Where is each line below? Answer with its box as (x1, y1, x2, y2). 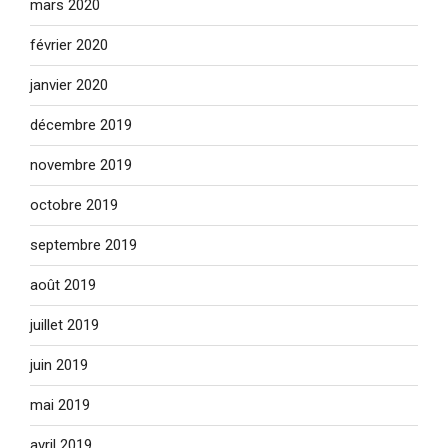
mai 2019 (30, 396, 90, 415)
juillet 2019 (30, 316, 99, 335)
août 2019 (30, 276, 96, 295)
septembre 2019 (30, 236, 137, 255)
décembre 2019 (30, 116, 132, 135)
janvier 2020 (30, 76, 108, 95)
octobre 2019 (30, 196, 118, 215)
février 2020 (30, 36, 108, 55)
